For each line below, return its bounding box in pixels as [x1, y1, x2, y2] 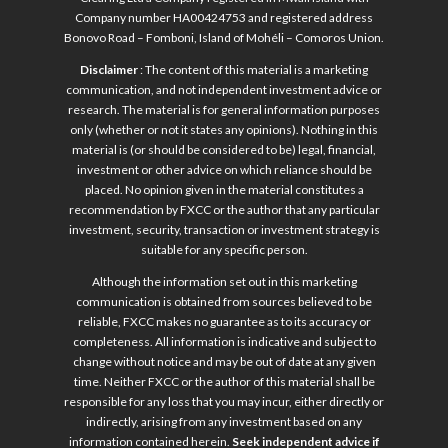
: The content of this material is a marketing [138, 62, 368, 78]
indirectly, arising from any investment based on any [86, 414, 362, 430]
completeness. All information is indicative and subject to [72, 334, 376, 350]
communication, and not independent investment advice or [66, 82, 382, 98]
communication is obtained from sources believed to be [76, 294, 372, 310]
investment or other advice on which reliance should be [76, 162, 372, 178]
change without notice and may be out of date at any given [72, 354, 376, 370]
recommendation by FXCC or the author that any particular [68, 202, 380, 218]
